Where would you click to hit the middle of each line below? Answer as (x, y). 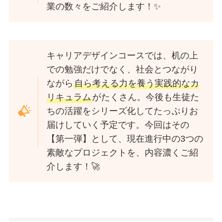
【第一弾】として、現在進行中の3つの (125, 139)
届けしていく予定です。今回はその (118, 125)
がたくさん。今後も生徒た (146, 97)
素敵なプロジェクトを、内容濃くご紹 (123, 153)
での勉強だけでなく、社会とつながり (123, 70)
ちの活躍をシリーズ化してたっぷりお (123, 111)
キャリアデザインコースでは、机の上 (123, 56)
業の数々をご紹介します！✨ (104, 6)
